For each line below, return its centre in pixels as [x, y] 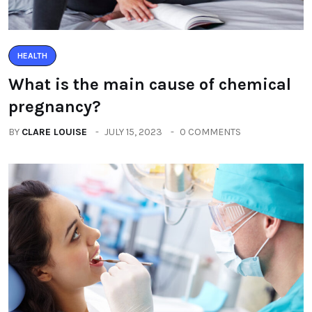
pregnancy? [55, 107]
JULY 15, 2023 [133, 132]
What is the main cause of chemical [150, 84]
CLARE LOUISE [54, 132]
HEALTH [32, 56]
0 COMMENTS [210, 132]
